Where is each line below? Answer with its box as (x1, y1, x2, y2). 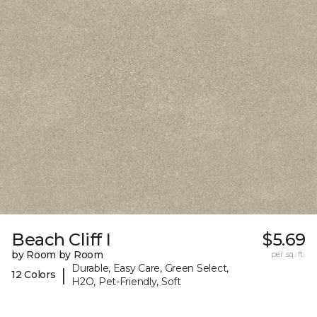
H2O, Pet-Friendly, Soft (71, 275, 181, 288)
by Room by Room (11, 248, 103, 261)
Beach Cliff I (11, 229, 111, 250)
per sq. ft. (270, 248, 306, 259)
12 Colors (11, 268, 56, 282)
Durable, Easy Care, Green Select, (71, 261, 229, 275)
